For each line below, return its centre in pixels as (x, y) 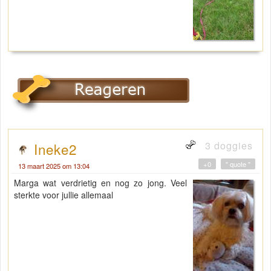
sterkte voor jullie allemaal (64, 195)
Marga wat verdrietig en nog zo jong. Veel (100, 183)
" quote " (238, 164)
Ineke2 (55, 149)
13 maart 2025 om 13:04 (54, 166)
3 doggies (227, 146)
